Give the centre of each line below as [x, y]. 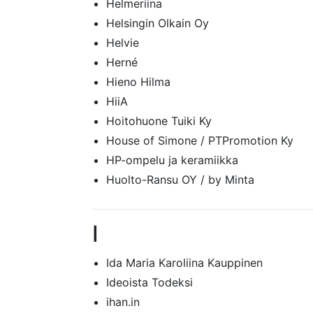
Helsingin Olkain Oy [158, 23]
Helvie [123, 43]
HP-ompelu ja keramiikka [172, 160]
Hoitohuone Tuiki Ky [159, 121]
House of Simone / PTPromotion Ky [200, 140]
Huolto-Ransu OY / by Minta [180, 180]
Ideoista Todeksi [150, 282]
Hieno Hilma [138, 82]
